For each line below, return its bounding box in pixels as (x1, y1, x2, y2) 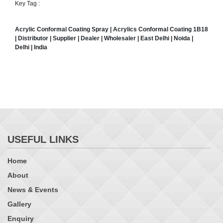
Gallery (7, 200, 31, 209)
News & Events (7, 186, 58, 194)
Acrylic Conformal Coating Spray (15, 26, 109, 33)
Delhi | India (15, 44, 47, 51)
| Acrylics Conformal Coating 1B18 (109, 26, 208, 33)
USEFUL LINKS (7, 134, 79, 145)
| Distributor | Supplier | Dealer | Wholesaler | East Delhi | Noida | (15, 35, 193, 42)
